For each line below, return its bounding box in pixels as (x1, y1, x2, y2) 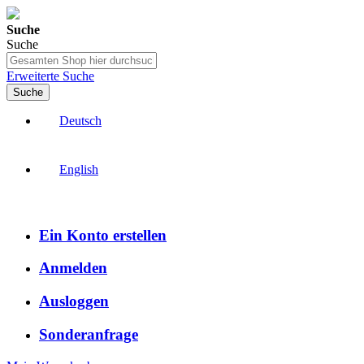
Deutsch (59, 114, 102, 128)
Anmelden (39, 259, 107, 277)
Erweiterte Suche (6, 69, 94, 83)
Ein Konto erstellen (39, 226, 167, 244)
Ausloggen (39, 292, 109, 310)
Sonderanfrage (39, 325, 138, 343)
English (59, 162, 98, 176)
